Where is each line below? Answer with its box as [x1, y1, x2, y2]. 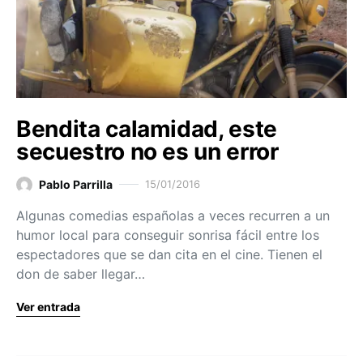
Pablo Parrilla [39, 177, 113, 192]
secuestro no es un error [16, 138, 279, 166]
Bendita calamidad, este [16, 115, 277, 143]
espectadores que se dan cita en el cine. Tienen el [16, 246, 322, 263]
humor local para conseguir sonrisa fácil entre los [16, 227, 319, 244]
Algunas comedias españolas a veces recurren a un [16, 207, 330, 224]
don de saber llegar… [16, 266, 145, 283]
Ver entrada [16, 300, 80, 314]
